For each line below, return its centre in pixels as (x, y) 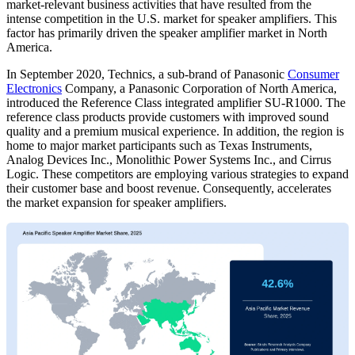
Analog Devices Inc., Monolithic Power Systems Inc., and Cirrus (169, 160)
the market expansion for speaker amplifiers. (116, 203)
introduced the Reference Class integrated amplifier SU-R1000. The (176, 103)
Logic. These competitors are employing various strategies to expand (177, 174)
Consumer (313, 74)
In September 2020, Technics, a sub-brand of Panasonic (147, 74)
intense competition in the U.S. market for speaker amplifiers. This (172, 19)
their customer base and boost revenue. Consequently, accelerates (169, 189)
